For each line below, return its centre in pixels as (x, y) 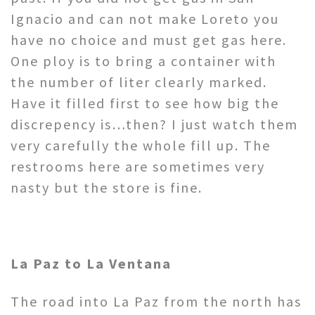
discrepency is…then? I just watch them (154, 124)
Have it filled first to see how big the (145, 103)
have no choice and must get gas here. (149, 39)
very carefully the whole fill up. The (141, 145)
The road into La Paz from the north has (156, 301)
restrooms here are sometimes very (138, 166)
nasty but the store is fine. (107, 187)
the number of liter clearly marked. (139, 82)
